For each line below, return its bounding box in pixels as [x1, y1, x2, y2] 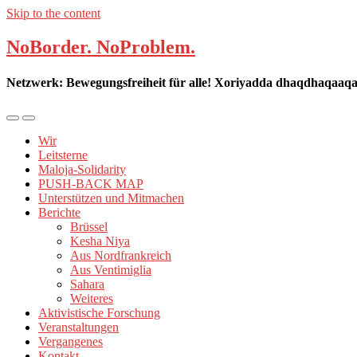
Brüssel [70, 220, 108, 234]
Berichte [38, 206, 80, 220]
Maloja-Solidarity [38, 163, 126, 177]
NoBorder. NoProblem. [6, 36, 195, 57]
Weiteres [70, 292, 113, 306]
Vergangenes [38, 335, 103, 349]
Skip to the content [6, 6, 100, 20]
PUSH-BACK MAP [38, 177, 143, 191]
